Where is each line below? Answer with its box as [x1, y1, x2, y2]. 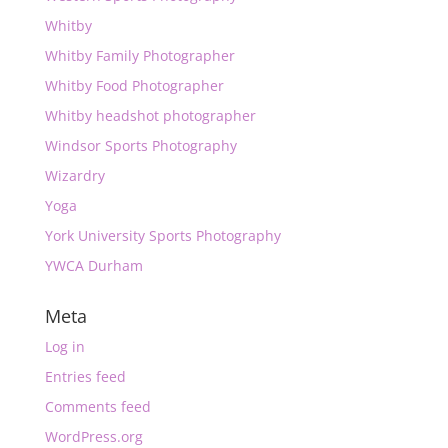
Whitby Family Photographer [44, 46, 235, 65]
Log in [44, 337, 85, 356]
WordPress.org [44, 427, 143, 446]
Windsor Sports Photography [44, 136, 237, 155]
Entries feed [44, 367, 126, 386]
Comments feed [44, 397, 151, 416]
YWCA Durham [44, 256, 143, 275]
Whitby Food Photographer [44, 76, 224, 95]
